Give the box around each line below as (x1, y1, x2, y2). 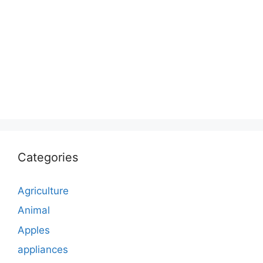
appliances (18, 244, 68, 256)
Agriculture (18, 184, 69, 197)
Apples (18, 224, 50, 236)
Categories (18, 150, 78, 164)
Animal (18, 204, 50, 217)
